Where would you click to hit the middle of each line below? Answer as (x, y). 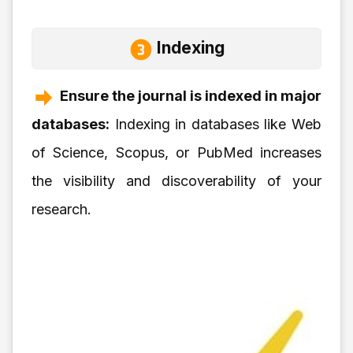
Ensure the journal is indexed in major (191, 96)
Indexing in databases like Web (216, 124)
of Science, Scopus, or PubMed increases (176, 153)
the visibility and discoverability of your (176, 181)
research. (61, 210)
